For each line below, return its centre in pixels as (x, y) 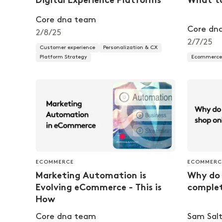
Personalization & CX (130, 47)
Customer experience (67, 47)
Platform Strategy (63, 57)
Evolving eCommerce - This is (99, 188)
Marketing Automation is (91, 176)
